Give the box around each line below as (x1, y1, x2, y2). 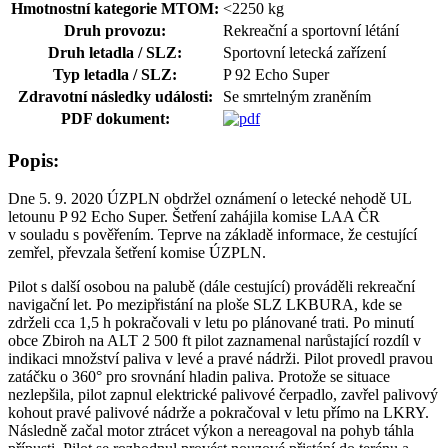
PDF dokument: (60, 109, 170, 127)
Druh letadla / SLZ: (48, 43, 182, 61)
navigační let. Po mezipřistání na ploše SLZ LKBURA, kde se (8, 296, 402, 314)
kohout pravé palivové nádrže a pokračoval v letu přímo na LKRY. (8, 404, 429, 422)
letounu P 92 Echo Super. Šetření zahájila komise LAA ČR (8, 208, 380, 226)
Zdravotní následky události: (17, 87, 213, 105)
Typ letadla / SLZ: (53, 65, 177, 83)
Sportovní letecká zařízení (223, 43, 386, 61)
